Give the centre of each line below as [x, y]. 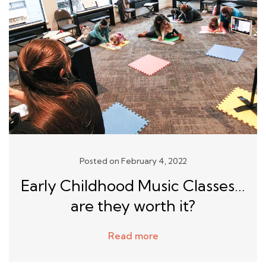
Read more [133, 235]
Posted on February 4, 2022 [133, 161]
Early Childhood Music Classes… [133, 185]
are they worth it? [133, 205]
